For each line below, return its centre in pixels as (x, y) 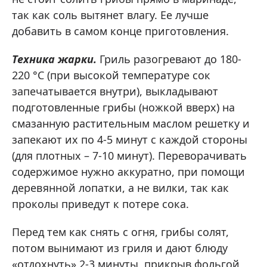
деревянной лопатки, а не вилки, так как (120, 187)
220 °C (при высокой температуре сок (111, 75)
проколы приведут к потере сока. (100, 204)
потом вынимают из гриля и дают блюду (120, 248)
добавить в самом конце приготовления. (120, 31)
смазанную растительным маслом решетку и (131, 123)
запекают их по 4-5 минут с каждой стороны (130, 139)
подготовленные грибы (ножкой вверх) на (123, 107)
